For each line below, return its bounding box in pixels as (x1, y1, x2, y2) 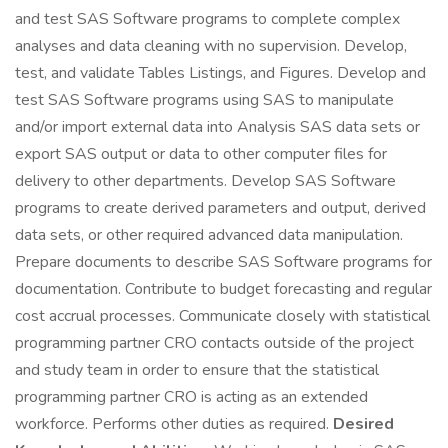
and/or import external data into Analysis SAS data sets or (15, 116, 420, 138)
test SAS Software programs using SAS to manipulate (15, 89, 394, 111)
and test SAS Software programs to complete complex (15, 8, 400, 30)
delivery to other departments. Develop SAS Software (15, 170, 396, 192)
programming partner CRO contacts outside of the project (15, 332, 414, 354)
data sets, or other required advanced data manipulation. (15, 224, 403, 246)
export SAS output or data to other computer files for (15, 143, 387, 165)
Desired (333, 413, 394, 435)
